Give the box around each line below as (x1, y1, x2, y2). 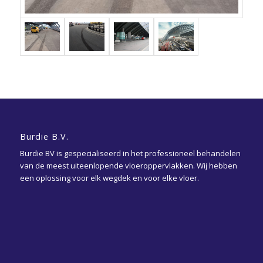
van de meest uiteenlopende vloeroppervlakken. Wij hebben (19, 160, 237, 171)
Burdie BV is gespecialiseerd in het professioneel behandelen (19, 148, 241, 159)
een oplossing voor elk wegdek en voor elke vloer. (19, 173, 199, 184)
